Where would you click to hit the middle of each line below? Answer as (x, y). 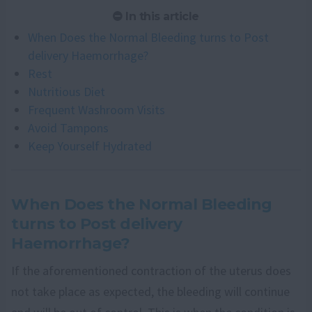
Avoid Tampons (68, 127)
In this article (161, 16)
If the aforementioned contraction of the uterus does (151, 270)
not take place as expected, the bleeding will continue (150, 291)
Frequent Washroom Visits (96, 109)
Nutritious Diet (67, 91)
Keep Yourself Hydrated (90, 146)
